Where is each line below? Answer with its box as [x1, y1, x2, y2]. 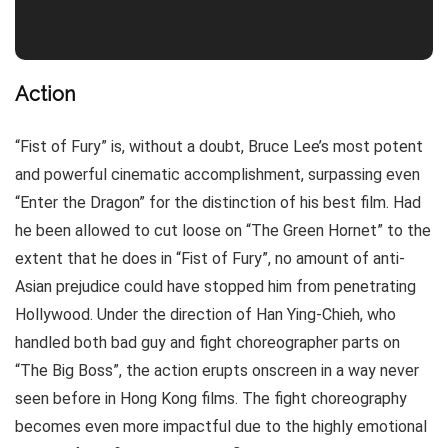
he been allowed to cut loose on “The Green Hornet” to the [15, 221, 431, 241]
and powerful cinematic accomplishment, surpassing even [15, 165, 420, 185]
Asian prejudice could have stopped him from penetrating [15, 277, 416, 297]
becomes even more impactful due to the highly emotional [15, 417, 427, 437]
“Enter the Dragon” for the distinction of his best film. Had [15, 193, 421, 213]
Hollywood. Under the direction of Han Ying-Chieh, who [15, 305, 396, 325]
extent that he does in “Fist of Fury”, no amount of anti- [15, 249, 405, 269]
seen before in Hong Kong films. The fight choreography [15, 389, 407, 409]
